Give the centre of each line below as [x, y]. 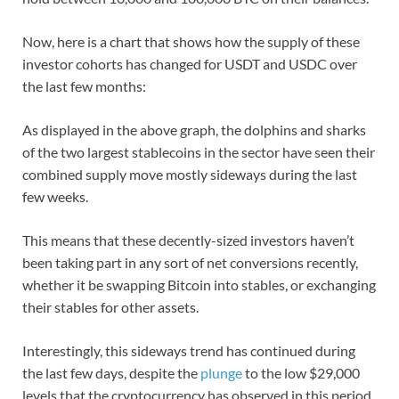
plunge [221, 372]
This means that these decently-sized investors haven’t [188, 240]
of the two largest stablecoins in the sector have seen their [199, 151]
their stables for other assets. [110, 306]
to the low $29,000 [301, 372]
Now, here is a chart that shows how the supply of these [191, 41]
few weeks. [55, 196]
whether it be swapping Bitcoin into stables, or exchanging [199, 284]
